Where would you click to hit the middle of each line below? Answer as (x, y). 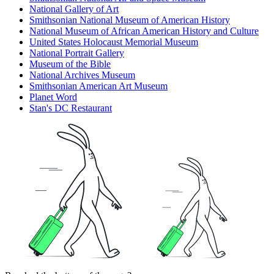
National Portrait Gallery (77, 53)
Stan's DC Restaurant (71, 108)
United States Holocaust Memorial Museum (114, 42)
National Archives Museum (82, 75)
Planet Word (53, 97)
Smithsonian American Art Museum (98, 86)
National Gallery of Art (74, 9)
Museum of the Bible (70, 64)
